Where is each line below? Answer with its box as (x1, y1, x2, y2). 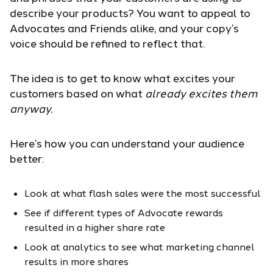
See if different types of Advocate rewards (24, 206, 223, 218)
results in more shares (24, 255, 129, 267)
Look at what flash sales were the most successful (24, 186, 261, 199)
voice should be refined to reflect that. (10, 36, 205, 50)
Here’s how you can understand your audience (10, 136, 244, 150)
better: (10, 151, 44, 165)
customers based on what (10, 86, 145, 100)
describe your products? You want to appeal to (10, 5, 250, 19)
